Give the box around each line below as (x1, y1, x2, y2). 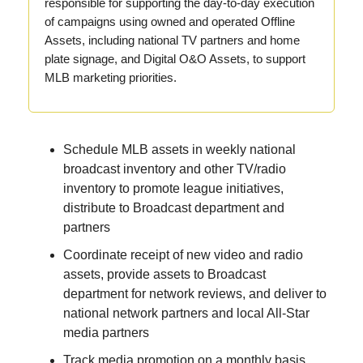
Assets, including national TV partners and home (45, 33, 300, 48)
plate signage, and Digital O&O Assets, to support (45, 52, 305, 66)
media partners (63, 326, 149, 340)
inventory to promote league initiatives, (63, 181, 284, 196)
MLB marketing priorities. (45, 70, 177, 85)
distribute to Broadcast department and (63, 201, 284, 216)
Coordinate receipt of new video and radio (63, 248, 303, 263)
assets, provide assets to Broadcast (63, 267, 266, 282)
